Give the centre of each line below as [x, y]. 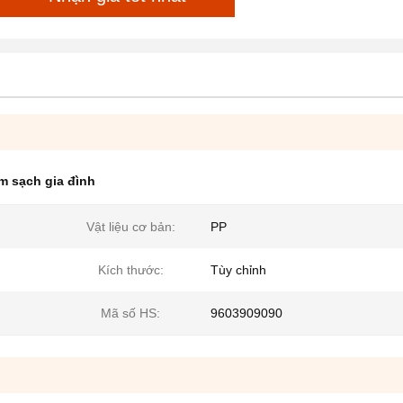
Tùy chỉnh [238, 270]
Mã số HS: [130, 313]
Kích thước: [130, 270]
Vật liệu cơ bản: [130, 227]
